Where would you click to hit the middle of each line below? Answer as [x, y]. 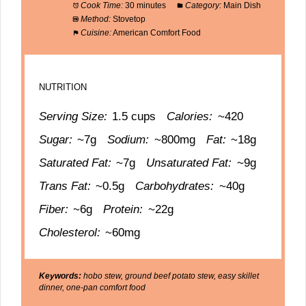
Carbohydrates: [175, 186]
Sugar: [56, 140]
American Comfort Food [156, 33]
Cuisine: [96, 33]
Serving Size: [73, 117]
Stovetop [129, 19]
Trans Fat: [65, 186]
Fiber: [54, 210]
